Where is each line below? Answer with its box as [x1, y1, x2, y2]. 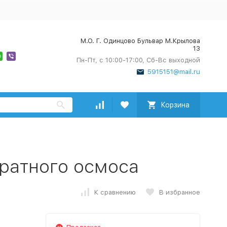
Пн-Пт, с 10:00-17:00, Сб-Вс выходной [76, 56, 200, 64]
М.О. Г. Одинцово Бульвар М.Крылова [80, 37, 200, 45]
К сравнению [94, 188, 136, 196]
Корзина [160, 101, 190, 109]
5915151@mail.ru [147, 68, 200, 75]
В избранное [159, 188, 200, 196]
